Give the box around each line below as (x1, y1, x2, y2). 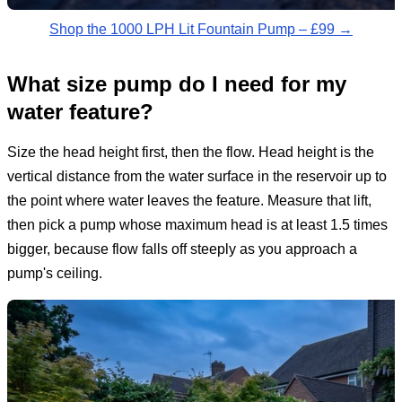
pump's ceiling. (7, 266, 102, 282)
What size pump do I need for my (7, 72, 346, 97)
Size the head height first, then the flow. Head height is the (7, 144, 374, 161)
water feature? (7, 100, 153, 125)
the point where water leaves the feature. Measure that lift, (7, 193, 371, 209)
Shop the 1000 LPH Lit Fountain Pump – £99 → (49, 22, 353, 38)
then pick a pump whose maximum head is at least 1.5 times (7, 217, 388, 233)
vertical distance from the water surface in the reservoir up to (7, 169, 387, 185)
